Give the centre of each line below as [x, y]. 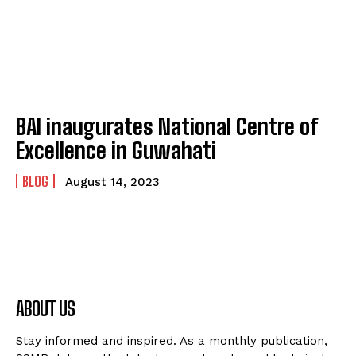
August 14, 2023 [112, 182]
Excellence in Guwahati [116, 151]
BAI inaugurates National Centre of [167, 127]
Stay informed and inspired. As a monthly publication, [172, 341]
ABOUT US [45, 309]
